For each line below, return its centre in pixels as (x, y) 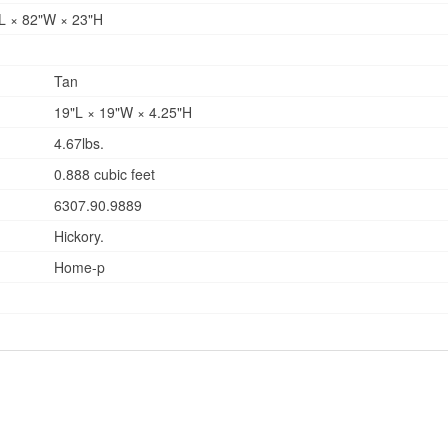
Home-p (77, 266)
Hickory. (77, 235)
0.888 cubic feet (102, 173)
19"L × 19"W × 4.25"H (121, 111)
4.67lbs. (77, 142)
